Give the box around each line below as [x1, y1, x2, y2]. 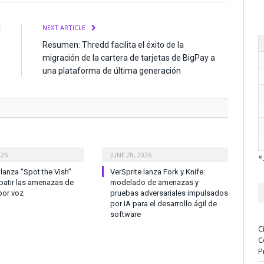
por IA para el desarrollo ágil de [110, 199, 217, 208]
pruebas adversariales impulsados [110, 188, 228, 197]
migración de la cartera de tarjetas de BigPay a [42, 52, 215, 62]
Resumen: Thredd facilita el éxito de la [42, 39, 184, 49]
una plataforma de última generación [42, 65, 181, 75]
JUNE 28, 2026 [110, 150, 151, 159]
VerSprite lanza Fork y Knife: [110, 167, 205, 176]
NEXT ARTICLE [42, 22, 87, 32]
